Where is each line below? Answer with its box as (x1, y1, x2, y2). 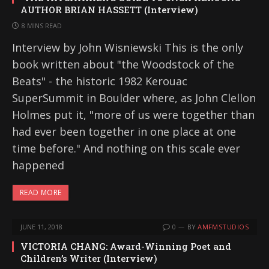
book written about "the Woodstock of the (12, 57, 234, 71)
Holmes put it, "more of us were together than (12, 107, 255, 122)
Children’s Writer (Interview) (20, 252, 157, 264)
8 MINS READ (22, 21, 62, 30)
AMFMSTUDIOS (198, 222, 249, 231)
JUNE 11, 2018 (20, 222, 62, 231)
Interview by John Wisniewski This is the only (12, 40, 243, 55)
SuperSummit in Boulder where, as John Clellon (12, 91, 256, 105)
